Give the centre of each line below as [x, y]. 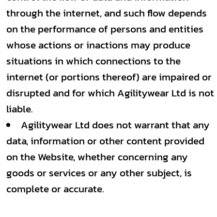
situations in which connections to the [93, 61]
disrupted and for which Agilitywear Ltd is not [110, 93]
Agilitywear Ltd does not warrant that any [115, 125]
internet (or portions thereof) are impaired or [109, 77]
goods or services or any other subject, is [99, 173]
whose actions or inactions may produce [98, 45]
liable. [20, 109]
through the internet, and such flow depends [107, 13]
